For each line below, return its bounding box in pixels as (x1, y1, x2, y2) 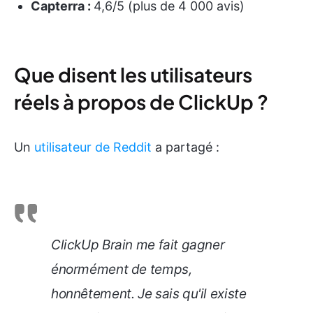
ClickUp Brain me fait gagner (51, 237, 225, 254)
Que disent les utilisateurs (14, 62, 252, 87)
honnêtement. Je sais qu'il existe (51, 286, 247, 303)
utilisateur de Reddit (34, 140, 152, 155)
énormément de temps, (51, 261, 192, 278)
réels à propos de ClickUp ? (14, 89, 268, 115)
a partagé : (152, 140, 219, 155)
